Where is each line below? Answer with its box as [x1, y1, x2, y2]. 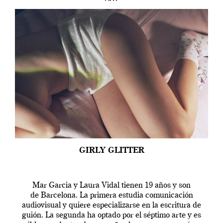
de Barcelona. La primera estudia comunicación [30, 191, 193, 200]
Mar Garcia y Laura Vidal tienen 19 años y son [32, 181, 191, 190]
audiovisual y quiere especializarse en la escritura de [22, 201, 201, 210]
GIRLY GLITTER [79, 146, 144, 155]
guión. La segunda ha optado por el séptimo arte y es [22, 211, 201, 220]
